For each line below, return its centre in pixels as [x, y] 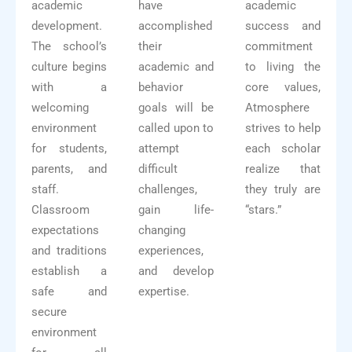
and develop [176, 271]
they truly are [283, 190]
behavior [161, 88]
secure [49, 312]
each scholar [283, 149]
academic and [176, 67]
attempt [159, 149]
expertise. [164, 292]
